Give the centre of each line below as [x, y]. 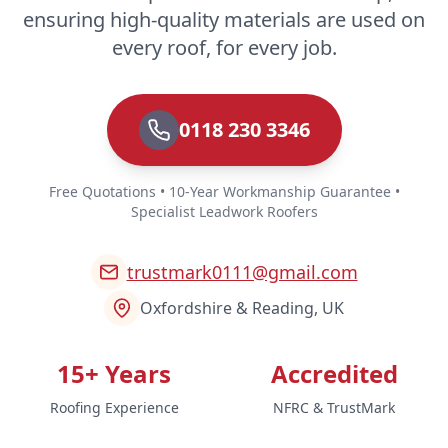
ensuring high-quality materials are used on [224, 19]
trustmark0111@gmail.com [242, 271]
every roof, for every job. [224, 47]
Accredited [334, 373]
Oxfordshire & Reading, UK [242, 307]
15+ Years [114, 373]
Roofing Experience [114, 407]
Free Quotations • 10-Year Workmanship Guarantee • [224, 191]
